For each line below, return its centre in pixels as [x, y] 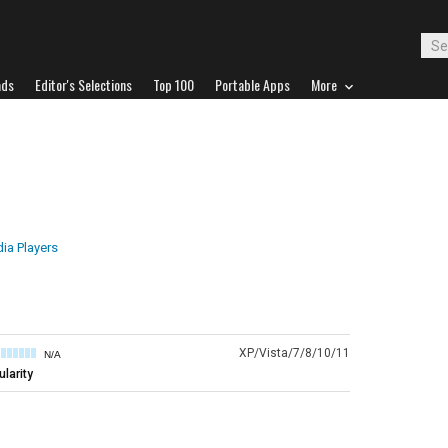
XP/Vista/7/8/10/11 [294, 353]
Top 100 [173, 84]
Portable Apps [252, 84]
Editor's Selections [83, 84]
